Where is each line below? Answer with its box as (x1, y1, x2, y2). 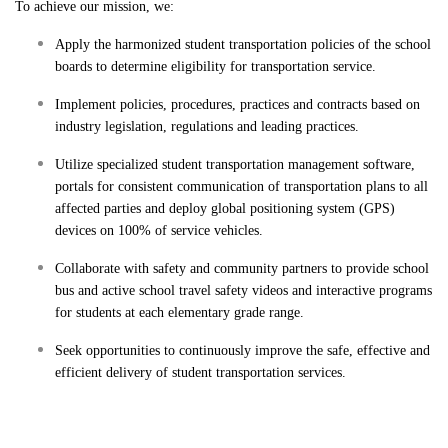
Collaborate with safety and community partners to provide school (55, 261, 429, 276)
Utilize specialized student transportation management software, (55, 157, 415, 172)
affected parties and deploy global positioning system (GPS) (55, 201, 395, 216)
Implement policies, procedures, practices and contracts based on (55, 97, 420, 112)
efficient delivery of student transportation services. (55, 365, 346, 380)
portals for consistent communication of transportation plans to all (55, 179, 428, 194)
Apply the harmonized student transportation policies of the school (55, 37, 431, 52)
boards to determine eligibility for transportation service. (55, 59, 376, 74)
